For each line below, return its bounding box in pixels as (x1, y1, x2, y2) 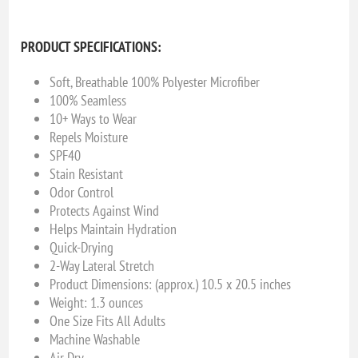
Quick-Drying (50, 238, 114, 257)
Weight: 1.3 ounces (50, 293, 144, 312)
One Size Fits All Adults (50, 312, 166, 331)
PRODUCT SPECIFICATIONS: (21, 38, 162, 57)
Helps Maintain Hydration (50, 220, 177, 239)
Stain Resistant (50, 165, 124, 184)
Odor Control (50, 183, 114, 202)
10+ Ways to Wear (50, 109, 137, 129)
